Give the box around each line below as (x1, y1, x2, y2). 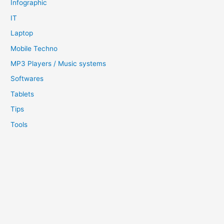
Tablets (10, 89, 34, 98)
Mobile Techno (10, 44, 58, 52)
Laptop (10, 29, 33, 37)
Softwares (10, 74, 44, 83)
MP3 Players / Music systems (10, 59, 106, 67)
